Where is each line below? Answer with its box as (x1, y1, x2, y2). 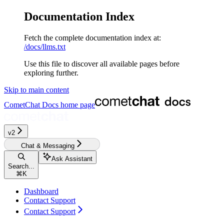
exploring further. (24, 68, 78, 77)
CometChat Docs (4, 100, 58, 109)
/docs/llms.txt (24, 42, 65, 51)
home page (58, 100, 95, 109)
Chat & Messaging (20, 141, 74, 149)
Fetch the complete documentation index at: (24, 33, 161, 42)
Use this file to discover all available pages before (24, 59, 179, 68)
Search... (8, 162, 34, 170)
